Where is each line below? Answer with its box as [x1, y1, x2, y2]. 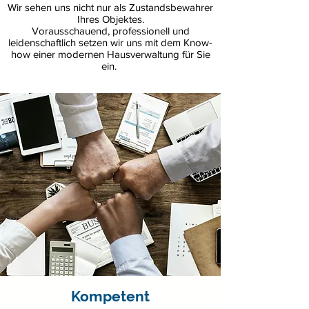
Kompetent [71, 288, 150, 305]
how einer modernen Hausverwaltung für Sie [10, 48, 210, 60]
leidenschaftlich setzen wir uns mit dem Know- [8, 37, 212, 48]
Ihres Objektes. [77, 13, 144, 25]
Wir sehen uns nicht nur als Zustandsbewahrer [8, 1, 213, 13]
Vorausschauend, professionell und [31, 25, 190, 37]
